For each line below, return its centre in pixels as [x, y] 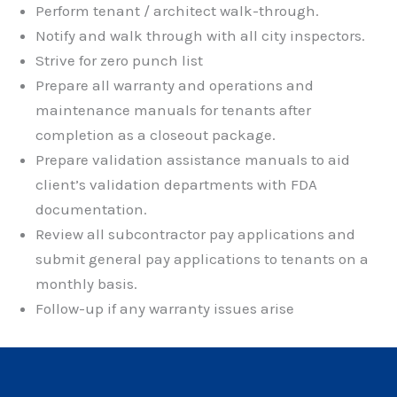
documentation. [91, 209]
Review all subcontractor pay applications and [195, 234]
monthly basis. [86, 283]
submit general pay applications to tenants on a [202, 258]
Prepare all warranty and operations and [175, 85]
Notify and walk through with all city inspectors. [200, 35]
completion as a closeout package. [156, 134]
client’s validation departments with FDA [176, 184]
